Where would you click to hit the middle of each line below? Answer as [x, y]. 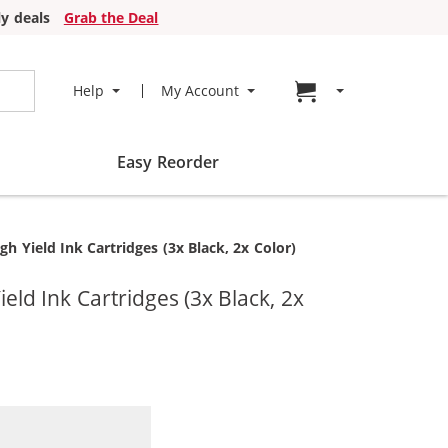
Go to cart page [379, 90]
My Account [199, 90]
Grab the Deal [111, 17]
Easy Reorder [168, 162]
